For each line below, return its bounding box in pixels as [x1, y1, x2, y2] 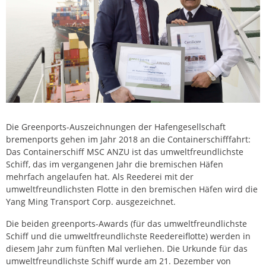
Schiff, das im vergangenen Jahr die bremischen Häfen [6, 159, 223, 170]
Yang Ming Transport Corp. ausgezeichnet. [6, 196, 176, 208]
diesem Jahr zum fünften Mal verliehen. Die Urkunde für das [6, 243, 248, 255]
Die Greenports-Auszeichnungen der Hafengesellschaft [6, 121, 226, 133]
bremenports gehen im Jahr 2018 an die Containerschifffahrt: [6, 134, 251, 145]
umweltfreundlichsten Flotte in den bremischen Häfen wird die [6, 183, 258, 195]
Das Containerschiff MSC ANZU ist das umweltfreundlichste [6, 146, 243, 158]
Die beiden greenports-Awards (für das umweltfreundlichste [6, 218, 247, 230]
